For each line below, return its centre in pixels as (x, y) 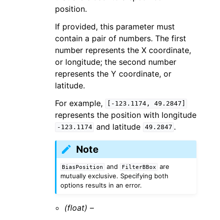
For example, (80, 103)
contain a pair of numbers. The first (121, 38)
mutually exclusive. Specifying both (115, 176)
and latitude (119, 126)
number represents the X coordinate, (123, 50)
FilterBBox (139, 167)
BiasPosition (83, 167)
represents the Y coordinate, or (113, 73)
